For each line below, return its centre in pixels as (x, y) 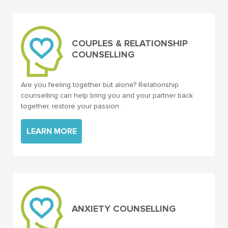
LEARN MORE (51, 131)
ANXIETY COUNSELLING (124, 209)
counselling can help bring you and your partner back (107, 95)
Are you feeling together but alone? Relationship (100, 85)
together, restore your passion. (71, 106)
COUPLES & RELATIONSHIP (130, 43)
